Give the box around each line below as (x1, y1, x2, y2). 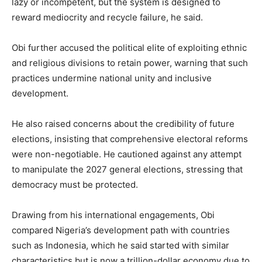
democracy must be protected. (12, 179, 138, 191)
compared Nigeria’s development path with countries (12, 225, 230, 236)
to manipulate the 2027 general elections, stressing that (12, 164, 243, 175)
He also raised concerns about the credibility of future (12, 118, 235, 130)
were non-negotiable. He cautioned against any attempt (12, 149, 242, 160)
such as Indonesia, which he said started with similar (12, 240, 229, 251)
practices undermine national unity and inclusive (12, 73, 212, 84)
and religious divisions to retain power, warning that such (12, 57, 248, 69)
